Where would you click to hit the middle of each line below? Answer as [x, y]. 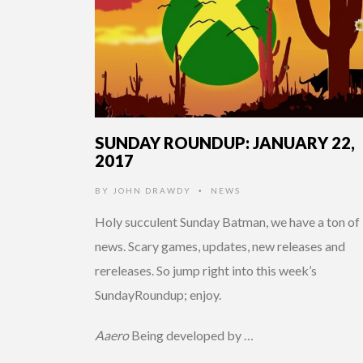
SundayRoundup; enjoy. [158, 294]
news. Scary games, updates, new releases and [220, 246]
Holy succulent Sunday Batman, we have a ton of [227, 221]
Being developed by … [191, 335]
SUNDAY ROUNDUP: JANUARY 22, [225, 142]
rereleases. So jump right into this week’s [206, 270]
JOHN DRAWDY [152, 190]
